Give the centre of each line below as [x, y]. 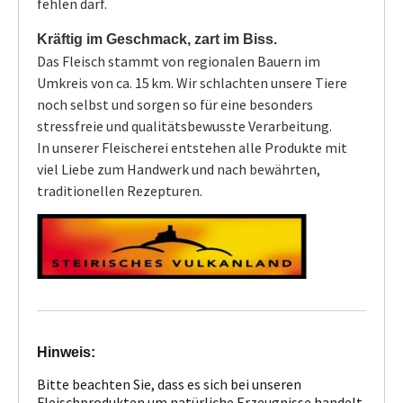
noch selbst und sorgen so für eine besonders [175, 104]
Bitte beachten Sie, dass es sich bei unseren [169, 384]
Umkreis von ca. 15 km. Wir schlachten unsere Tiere [192, 82]
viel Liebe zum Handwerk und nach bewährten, [179, 169]
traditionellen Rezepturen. [120, 190]
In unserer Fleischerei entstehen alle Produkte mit [192, 147]
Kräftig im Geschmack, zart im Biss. [157, 39]
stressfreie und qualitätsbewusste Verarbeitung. [184, 125]
